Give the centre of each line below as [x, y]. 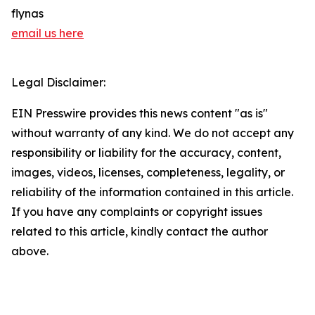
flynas [27, 14]
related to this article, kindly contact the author [140, 232]
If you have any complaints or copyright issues [137, 212]
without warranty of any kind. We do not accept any [153, 133]
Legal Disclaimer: [58, 83]
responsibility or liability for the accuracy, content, [146, 153]
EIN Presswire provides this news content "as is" [140, 114]
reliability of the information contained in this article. [152, 192]
